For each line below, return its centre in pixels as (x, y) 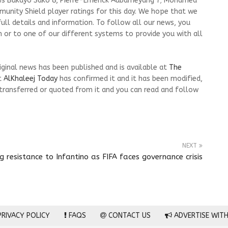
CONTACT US (128, 216)
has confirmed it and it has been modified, (130, 79)
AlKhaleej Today (31, 79)
